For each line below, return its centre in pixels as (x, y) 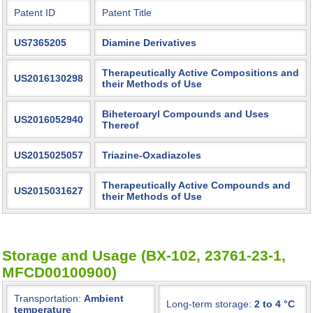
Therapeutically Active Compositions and (201, 73)
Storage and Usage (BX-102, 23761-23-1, (144, 255)
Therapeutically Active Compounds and (196, 185)
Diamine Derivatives (149, 43)
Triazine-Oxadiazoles (152, 155)
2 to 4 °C (275, 304)
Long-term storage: (210, 304)
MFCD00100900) (59, 272)
